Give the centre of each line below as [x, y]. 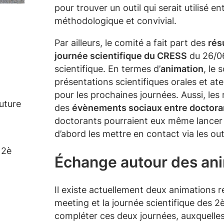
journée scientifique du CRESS [121, 56]
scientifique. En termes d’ [107, 69]
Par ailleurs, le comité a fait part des [131, 43]
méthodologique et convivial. [115, 21]
